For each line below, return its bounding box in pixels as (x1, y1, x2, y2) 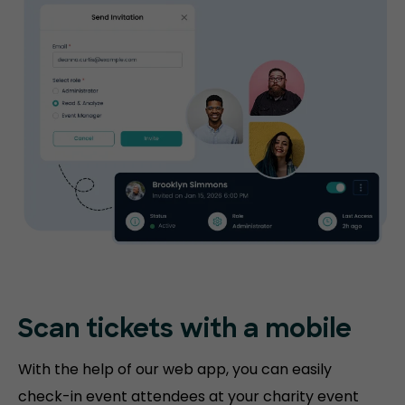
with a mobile (180, 317, 352, 344)
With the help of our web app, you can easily (18, 358, 332, 380)
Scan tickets (18, 317, 180, 344)
